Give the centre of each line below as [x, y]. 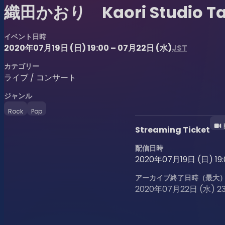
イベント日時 [25, 37]
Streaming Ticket [173, 130]
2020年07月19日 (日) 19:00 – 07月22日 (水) [88, 48]
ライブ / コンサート [40, 78]
